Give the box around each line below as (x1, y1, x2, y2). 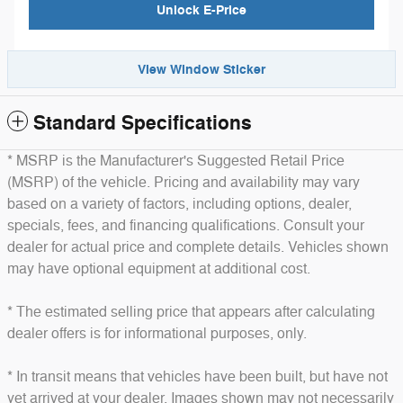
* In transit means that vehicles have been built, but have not (7, 367, 388, 386)
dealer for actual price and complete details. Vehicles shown (7, 237, 389, 256)
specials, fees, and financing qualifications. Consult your (7, 216, 364, 235)
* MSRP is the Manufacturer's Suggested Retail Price (7, 151, 345, 170)
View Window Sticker (138, 60, 265, 78)
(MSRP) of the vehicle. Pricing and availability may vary (7, 173, 360, 192)
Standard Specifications (33, 110, 252, 136)
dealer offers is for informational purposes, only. (7, 324, 307, 343)
